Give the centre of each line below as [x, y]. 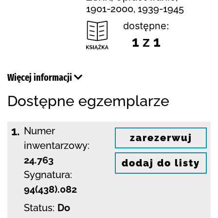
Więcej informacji [41, 77]
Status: [39, 208]
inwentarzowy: [57, 145]
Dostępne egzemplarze [88, 101]
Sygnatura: [48, 174]
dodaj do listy [161, 163]
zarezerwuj [161, 138]
